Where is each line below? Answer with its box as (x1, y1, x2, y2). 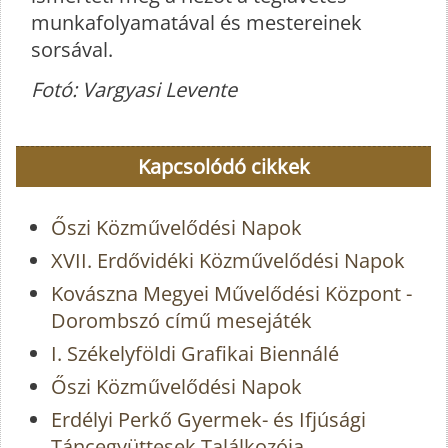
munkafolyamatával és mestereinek (31, 8, 362, 36)
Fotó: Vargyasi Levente (31, 75, 237, 103)
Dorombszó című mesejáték (51, 306, 312, 334)
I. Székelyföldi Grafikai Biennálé (51, 339, 339, 367)
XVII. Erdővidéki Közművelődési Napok (51, 246, 405, 274)
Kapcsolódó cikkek (137, 152, 310, 180)
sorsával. (31, 35, 113, 63)
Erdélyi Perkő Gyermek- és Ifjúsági (51, 405, 366, 433)
